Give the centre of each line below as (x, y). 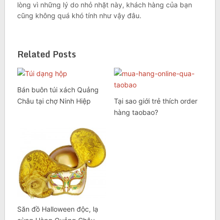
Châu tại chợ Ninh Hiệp (54, 101)
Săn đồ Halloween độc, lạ (57, 209)
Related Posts (46, 54)
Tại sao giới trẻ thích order (155, 101)
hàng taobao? (136, 112)
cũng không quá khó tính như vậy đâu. (79, 16)
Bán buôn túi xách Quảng (58, 90)
